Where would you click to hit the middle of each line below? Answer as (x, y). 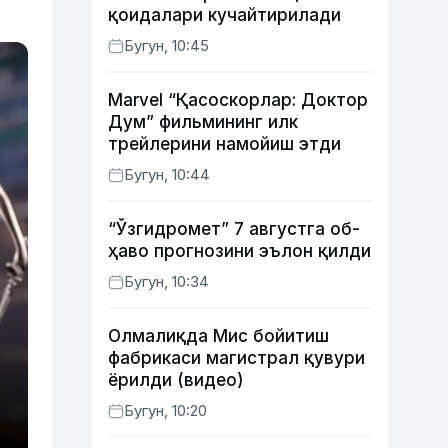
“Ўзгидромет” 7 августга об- (234, 229)
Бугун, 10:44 (167, 174)
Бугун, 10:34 (166, 281)
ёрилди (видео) (176, 380)
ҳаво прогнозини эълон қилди (239, 251)
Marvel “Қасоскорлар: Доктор (238, 100)
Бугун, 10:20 (165, 410)
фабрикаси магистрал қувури (236, 358)
